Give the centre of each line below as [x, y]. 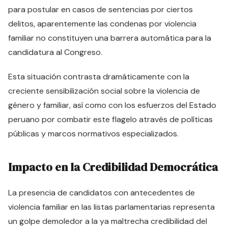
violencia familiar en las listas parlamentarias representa [111, 207]
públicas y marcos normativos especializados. [93, 134]
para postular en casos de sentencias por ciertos [101, 9]
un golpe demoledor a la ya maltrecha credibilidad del [108, 221]
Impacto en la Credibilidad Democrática [113, 167]
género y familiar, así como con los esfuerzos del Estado [112, 105]
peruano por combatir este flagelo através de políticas [110, 119]
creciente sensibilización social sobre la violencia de [104, 91]
